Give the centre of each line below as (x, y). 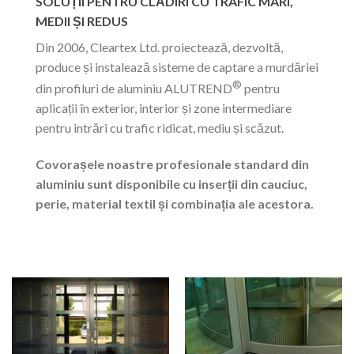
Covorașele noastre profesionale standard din (172, 164)
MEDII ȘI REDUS (82, 21)
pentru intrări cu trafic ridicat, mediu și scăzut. (160, 128)
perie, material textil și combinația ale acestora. (175, 203)
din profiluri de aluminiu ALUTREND (134, 88)
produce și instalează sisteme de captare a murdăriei (177, 66)
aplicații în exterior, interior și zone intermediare (164, 108)
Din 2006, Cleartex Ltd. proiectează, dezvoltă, (159, 47)
